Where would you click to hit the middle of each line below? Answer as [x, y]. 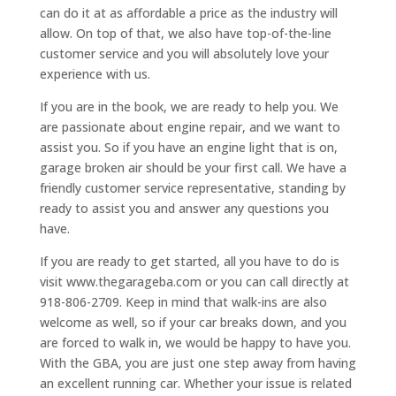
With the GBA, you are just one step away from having [198, 363]
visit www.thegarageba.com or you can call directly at [194, 282]
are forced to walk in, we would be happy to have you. [195, 343]
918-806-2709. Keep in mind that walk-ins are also [183, 302]
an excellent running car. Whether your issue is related [195, 384]
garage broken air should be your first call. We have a [193, 168]
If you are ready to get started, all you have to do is [189, 262]
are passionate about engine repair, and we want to [190, 127]
